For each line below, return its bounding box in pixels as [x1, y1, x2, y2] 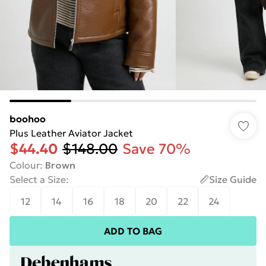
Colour [9, 159, 40, 171]
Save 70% [122, 140, 191, 158]
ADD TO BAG [104, 225, 162, 237]
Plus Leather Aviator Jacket [9, 127, 133, 139]
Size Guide [209, 173, 256, 185]
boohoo [9, 113, 46, 125]
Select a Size [9, 173, 66, 185]
